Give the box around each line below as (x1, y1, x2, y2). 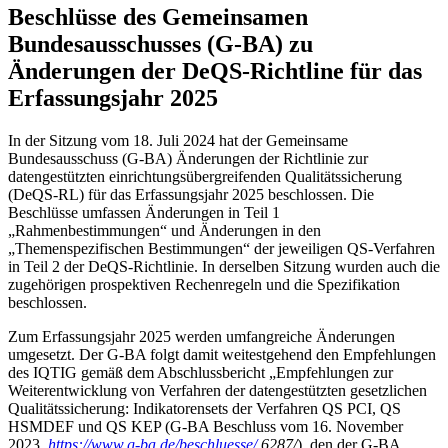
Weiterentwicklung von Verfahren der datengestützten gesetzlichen (8, 381, 427, 399)
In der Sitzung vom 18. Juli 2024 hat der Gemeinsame (8, 131, 348, 149)
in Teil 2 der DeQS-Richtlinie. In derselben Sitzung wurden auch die (8, 257, 440, 275)
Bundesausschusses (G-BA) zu (8, 30, 313, 57)
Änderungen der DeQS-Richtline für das (8, 57, 422, 84)
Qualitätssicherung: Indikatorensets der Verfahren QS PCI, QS (8, 399, 401, 417)
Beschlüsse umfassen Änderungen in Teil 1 (8, 203, 280, 221)
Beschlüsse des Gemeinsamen (8, 3, 308, 30)
